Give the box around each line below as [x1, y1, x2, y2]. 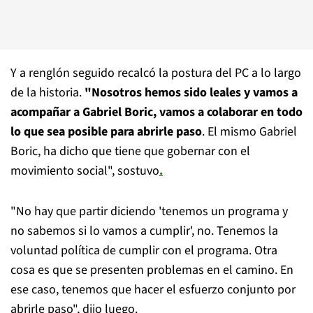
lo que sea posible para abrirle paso [10, 123, 202, 140]
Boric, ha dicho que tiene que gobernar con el [10, 143, 250, 160]
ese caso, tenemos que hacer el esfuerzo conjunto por [10, 281, 296, 298]
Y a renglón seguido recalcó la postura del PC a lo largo [10, 64, 301, 82]
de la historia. [10, 84, 85, 101]
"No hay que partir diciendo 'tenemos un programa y [10, 203, 288, 220]
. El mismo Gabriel [202, 123, 297, 140]
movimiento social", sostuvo [10, 162, 159, 180]
